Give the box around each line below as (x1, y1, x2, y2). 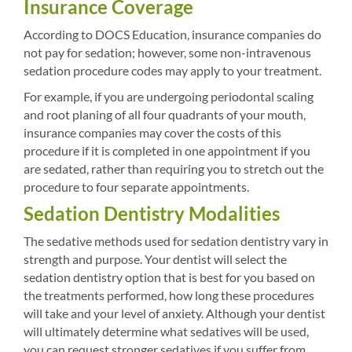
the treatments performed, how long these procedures (24, 288, 314, 302)
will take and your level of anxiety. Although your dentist (24, 306, 325, 321)
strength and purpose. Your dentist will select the (24, 251, 287, 266)
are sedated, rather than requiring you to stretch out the (24, 161, 324, 176)
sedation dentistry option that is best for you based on (24, 269, 315, 284)
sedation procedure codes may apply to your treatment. (24, 63, 321, 78)
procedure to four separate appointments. (24, 179, 249, 194)
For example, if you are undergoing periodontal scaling (24, 89, 313, 104)
